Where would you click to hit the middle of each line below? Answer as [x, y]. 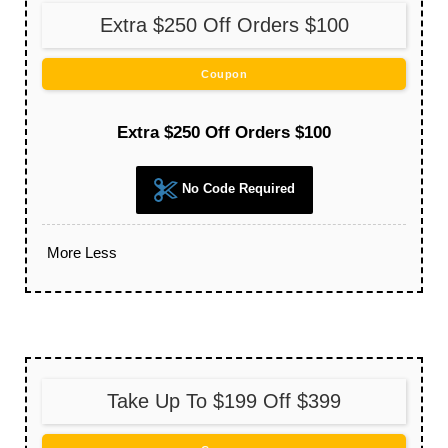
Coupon [224, 74]
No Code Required [236, 189]
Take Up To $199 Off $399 [224, 401]
